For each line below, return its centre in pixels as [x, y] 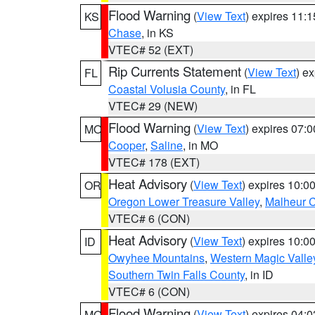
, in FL [240, 89]
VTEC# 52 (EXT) [151, 50]
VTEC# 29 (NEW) [153, 106]
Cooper [127, 145]
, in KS [157, 33]
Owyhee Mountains [156, 258]
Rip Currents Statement [175, 71]
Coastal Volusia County [167, 89]
